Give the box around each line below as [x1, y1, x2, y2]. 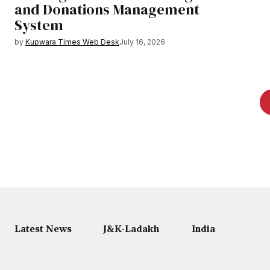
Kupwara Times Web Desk [25, 37, 119, 46]
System [14, 14, 63, 35]
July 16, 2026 [119, 37, 165, 46]
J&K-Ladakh [103, 222, 159, 235]
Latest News [14, 222, 72, 235]
